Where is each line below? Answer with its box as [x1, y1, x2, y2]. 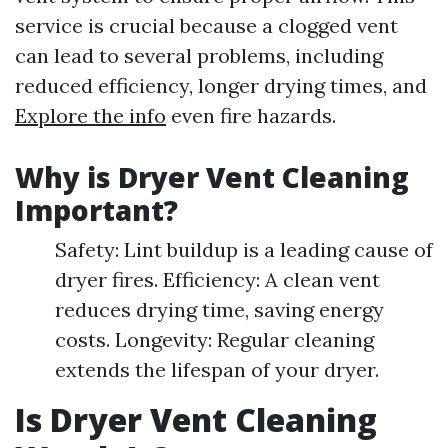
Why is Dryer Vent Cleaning [15, 158, 409, 196]
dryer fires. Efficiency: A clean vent [55, 267, 380, 292]
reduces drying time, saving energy [55, 297, 384, 322]
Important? [15, 191, 178, 229]
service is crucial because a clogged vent [15, 13, 398, 38]
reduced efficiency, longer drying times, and [15, 73, 427, 98]
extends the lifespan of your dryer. [55, 357, 379, 382]
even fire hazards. [166, 103, 336, 128]
